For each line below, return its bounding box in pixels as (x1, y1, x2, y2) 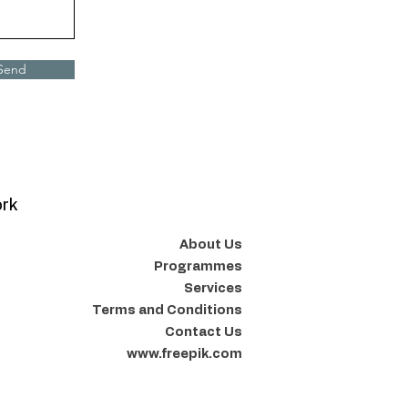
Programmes (154, 260, 242, 273)
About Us (179, 238, 242, 251)
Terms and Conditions (92, 303, 242, 317)
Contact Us (165, 325, 242, 339)
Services (184, 281, 242, 295)
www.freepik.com (127, 347, 242, 361)
